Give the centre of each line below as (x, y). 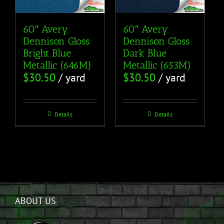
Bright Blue (47, 53)
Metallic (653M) (157, 65)
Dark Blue (144, 53)
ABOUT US (35, 201)
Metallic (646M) (57, 65)
